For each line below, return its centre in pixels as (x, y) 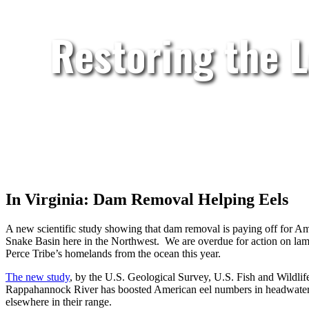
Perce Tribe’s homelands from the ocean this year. (113, 253)
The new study (38, 277)
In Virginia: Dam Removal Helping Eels (147, 199)
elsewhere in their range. (59, 301)
